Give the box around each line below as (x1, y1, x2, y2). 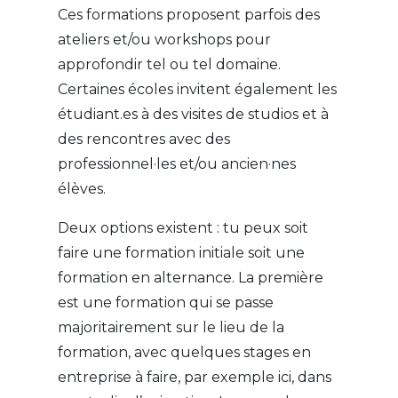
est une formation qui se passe (57, 294, 274, 312)
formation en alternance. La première (57, 269, 323, 287)
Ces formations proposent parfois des (57, 6, 320, 24)
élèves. (57, 180, 109, 198)
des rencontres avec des (57, 131, 230, 148)
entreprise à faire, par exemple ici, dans (57, 369, 331, 386)
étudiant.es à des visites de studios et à (57, 106, 329, 123)
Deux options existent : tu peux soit (57, 219, 308, 237)
